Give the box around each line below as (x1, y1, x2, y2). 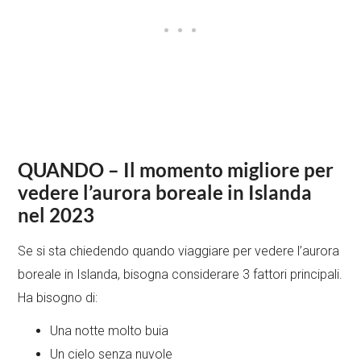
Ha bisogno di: (18, 290, 98, 306)
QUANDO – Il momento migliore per (18, 158, 334, 182)
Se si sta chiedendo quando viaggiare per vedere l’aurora (18, 243, 340, 259)
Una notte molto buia (50, 323, 169, 339)
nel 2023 (18, 203, 95, 227)
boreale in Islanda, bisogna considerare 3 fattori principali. (18, 267, 343, 283)
